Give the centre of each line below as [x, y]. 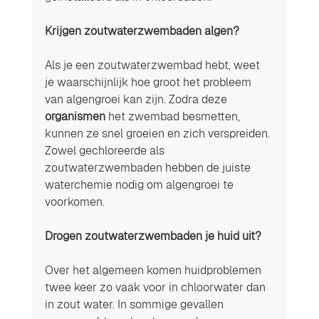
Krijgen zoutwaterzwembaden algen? [143, 31]
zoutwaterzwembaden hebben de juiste [149, 167]
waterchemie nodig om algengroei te [140, 184]
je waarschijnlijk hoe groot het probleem [149, 82]
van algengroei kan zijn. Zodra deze [137, 99]
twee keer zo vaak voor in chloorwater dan [156, 287]
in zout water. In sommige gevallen [135, 304]
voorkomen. [76, 202]
